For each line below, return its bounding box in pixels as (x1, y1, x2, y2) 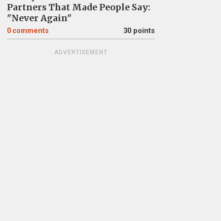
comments (12, 27, 49, 35)
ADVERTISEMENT (54, 49, 108, 56)
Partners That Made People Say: (6, 2, 150, 13)
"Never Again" (6, 13, 72, 24)
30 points (123, 27, 155, 35)
